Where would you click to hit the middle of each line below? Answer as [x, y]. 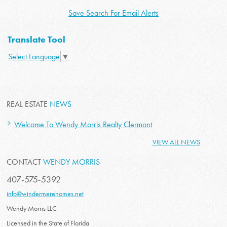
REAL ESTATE [28, 104]
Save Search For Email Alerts [113, 13]
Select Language [34, 56]
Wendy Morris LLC [32, 208]
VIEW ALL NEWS [176, 142]
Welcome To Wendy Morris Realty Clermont [83, 124]
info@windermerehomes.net [45, 193]
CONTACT [25, 162]
